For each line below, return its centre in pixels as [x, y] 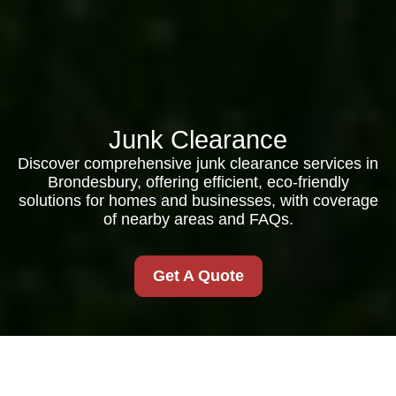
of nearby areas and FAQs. [198, 219]
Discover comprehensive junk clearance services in [198, 164]
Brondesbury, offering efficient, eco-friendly [198, 182]
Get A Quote [198, 276]
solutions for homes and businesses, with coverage [198, 201]
